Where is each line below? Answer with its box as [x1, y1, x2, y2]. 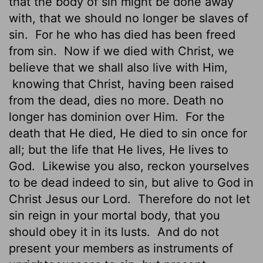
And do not [154, 224, 219, 239]
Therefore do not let [134, 191, 250, 206]
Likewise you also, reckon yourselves [39, 159, 249, 173]
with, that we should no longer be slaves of [9, 11, 248, 25]
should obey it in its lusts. [9, 224, 154, 239]
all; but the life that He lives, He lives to [9, 142, 228, 157]
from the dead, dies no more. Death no [9, 93, 224, 107]
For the [182, 109, 225, 124]
